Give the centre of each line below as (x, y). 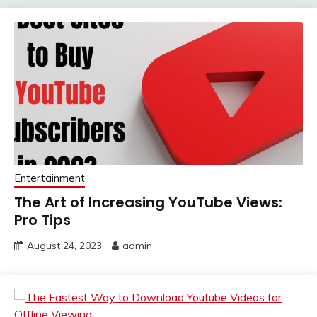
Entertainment (50, 178)
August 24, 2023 (64, 245)
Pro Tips (42, 220)
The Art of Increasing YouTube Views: (148, 202)
